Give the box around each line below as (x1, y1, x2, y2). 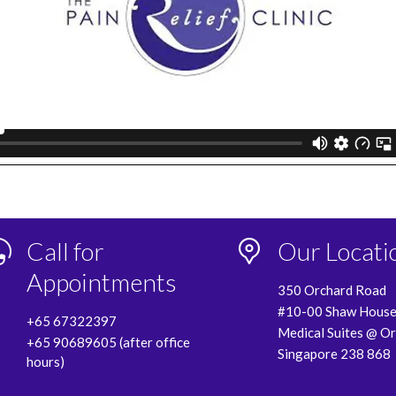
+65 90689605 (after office (27, 334, 191, 350)
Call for (27, 236, 105, 266)
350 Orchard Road (277, 282, 386, 298)
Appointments (27, 267, 178, 297)
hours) (27, 354, 65, 369)
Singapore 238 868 (277, 346, 391, 362)
